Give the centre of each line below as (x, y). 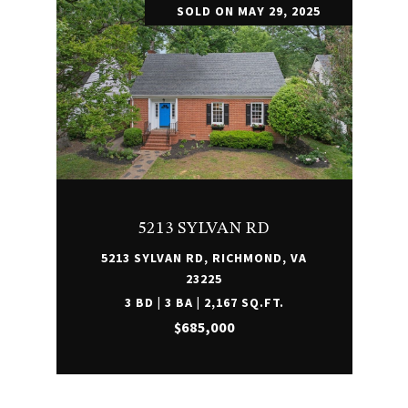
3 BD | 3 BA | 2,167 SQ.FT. (204, 302)
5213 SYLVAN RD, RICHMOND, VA (204, 258)
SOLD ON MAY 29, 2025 (248, 11)
